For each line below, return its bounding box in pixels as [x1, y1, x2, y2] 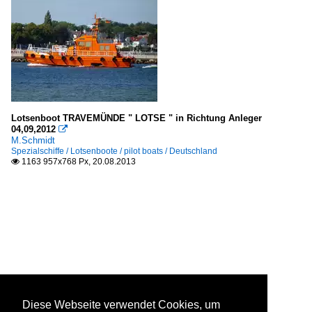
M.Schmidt [11, 135, 55, 146]
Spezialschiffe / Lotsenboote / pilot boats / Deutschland [11, 146, 217, 156]
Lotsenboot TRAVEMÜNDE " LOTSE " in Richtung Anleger [11, 113, 262, 123]
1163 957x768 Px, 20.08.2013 [19, 157, 136, 166]
